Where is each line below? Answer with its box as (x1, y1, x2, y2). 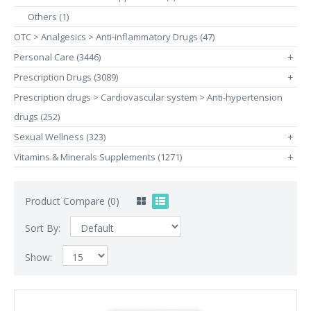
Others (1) (28, 10, 69, 23)
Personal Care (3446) (14, 51, 101, 63)
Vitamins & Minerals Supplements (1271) (14, 151, 182, 163)
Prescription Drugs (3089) (14, 71, 118, 83)
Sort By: (25, 221, 63, 235)
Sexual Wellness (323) (14, 131, 106, 143)
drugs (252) (14, 110, 60, 123)
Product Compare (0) (25, 194, 119, 208)
